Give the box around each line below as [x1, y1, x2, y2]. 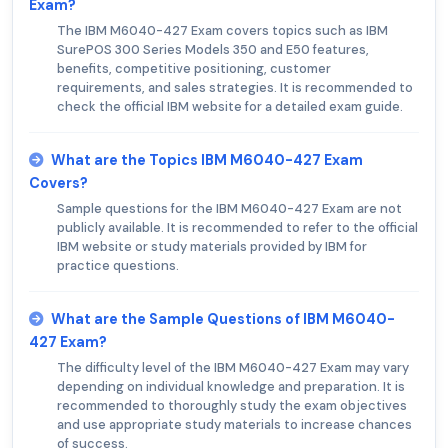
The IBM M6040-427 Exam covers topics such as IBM [57, 22, 388, 40]
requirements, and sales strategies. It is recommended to [57, 79, 413, 97]
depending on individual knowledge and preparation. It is [57, 378, 405, 396]
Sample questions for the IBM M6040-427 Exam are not [57, 200, 402, 218]
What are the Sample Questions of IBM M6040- [51, 310, 395, 329]
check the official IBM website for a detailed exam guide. [57, 98, 403, 116]
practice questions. [57, 257, 179, 275]
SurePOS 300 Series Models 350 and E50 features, [57, 41, 369, 59]
